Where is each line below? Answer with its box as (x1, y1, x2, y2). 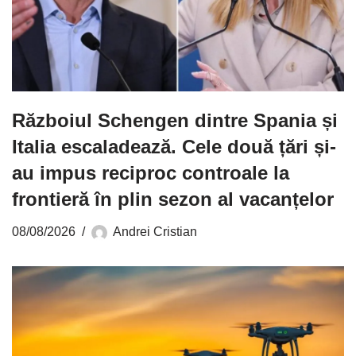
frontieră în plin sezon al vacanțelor (12, 188, 334, 210)
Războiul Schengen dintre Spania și (12, 109, 338, 131)
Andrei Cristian (113, 223, 197, 238)
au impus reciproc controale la (12, 161, 289, 184)
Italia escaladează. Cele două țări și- (12, 135, 336, 157)
